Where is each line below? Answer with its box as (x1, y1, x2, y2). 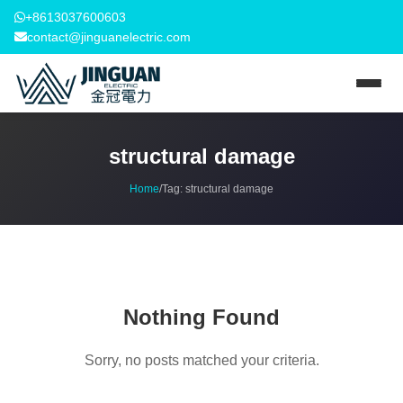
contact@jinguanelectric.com (27, 30, 191, 44)
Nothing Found (123, 305, 280, 329)
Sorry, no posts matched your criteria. (84, 353, 319, 368)
